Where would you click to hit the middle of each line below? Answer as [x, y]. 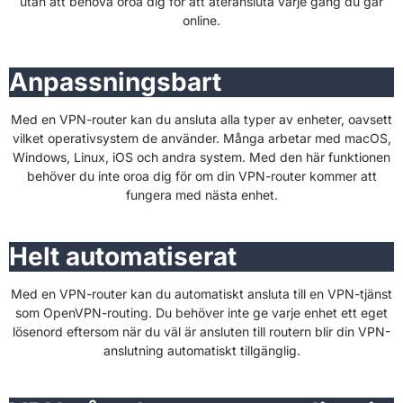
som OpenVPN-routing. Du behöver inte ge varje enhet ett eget [201, 312]
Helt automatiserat [123, 256]
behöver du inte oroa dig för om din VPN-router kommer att [201, 175]
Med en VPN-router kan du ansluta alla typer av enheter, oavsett [201, 119]
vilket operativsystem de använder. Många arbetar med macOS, [201, 138]
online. [201, 20]
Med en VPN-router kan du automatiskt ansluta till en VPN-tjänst [201, 293]
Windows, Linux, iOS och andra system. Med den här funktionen [201, 157]
